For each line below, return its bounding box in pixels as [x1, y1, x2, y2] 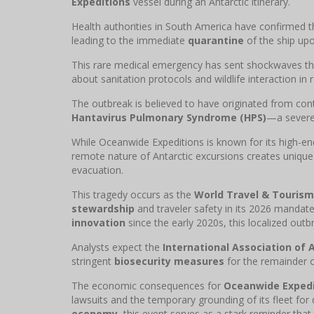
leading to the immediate [71, 33, 188, 47]
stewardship [71, 201, 135, 215]
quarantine [188, 33, 244, 47]
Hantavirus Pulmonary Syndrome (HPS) [71, 110, 266, 124]
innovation [71, 215, 125, 229]
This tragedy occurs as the [71, 187, 194, 201]
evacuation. [71, 163, 123, 177]
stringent [71, 254, 114, 268]
